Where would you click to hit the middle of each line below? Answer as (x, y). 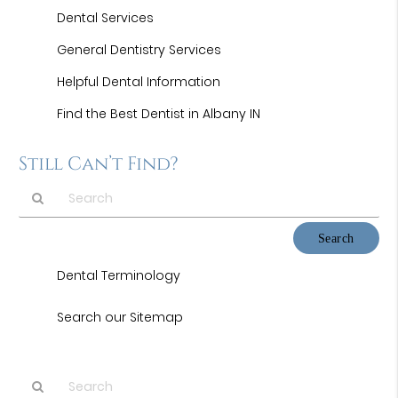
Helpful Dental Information (139, 82)
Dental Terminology (119, 275)
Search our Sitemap (120, 317)
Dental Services (106, 18)
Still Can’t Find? (99, 164)
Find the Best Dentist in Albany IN (159, 114)
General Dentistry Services (139, 50)
